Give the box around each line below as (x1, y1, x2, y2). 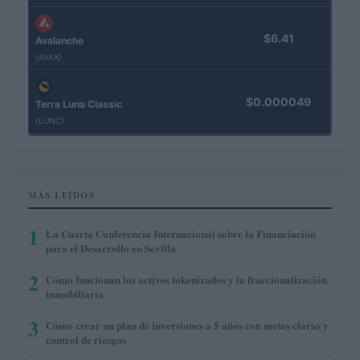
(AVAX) (35, 51, 62, 62)
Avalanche (35, 34, 84, 47)
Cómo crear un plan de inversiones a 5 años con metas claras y (46, 317, 329, 333)
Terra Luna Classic (35, 97, 122, 110)
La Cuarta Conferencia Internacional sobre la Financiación (46, 226, 316, 242)
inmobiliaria (46, 286, 104, 302)
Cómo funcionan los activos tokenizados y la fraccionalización (46, 272, 327, 288)
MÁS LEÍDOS (28, 189, 95, 202)
